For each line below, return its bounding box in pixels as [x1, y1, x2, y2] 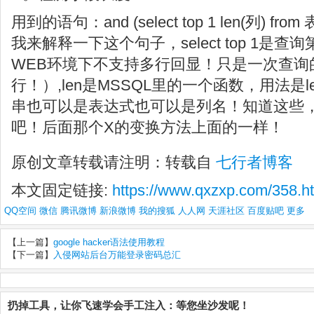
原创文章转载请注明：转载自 [11, 153, 212, 171]
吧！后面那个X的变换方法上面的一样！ [11, 118, 284, 136]
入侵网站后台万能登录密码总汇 [53, 250, 181, 260]
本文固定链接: [11, 182, 112, 199]
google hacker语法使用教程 [53, 237, 165, 247]
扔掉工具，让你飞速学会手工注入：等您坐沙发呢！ [8, 299, 250, 311]
